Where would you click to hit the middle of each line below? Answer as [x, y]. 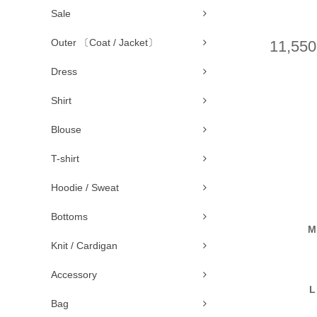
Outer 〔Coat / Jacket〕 [104, 42]
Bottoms [69, 217]
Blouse [66, 129]
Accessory [74, 275]
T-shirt [65, 158]
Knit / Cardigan [84, 246]
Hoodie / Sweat [85, 188]
